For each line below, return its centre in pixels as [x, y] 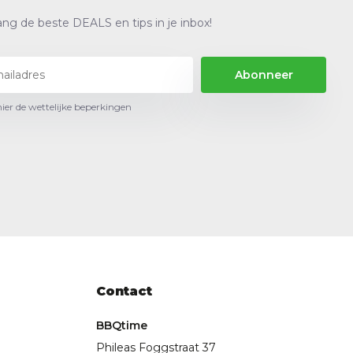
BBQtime [122, 326]
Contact [124, 292]
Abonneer [264, 74]
